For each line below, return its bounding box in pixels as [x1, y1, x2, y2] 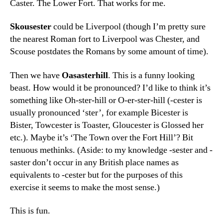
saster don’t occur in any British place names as [10, 156, 179, 168]
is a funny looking [130, 69, 195, 81]
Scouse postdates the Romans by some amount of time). [10, 46, 209, 57]
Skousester [10, 21, 51, 32]
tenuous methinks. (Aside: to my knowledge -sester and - [10, 144, 213, 156]
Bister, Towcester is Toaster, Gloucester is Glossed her [10, 119, 204, 131]
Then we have [10, 69, 60, 81]
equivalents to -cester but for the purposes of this [10, 169, 183, 181]
